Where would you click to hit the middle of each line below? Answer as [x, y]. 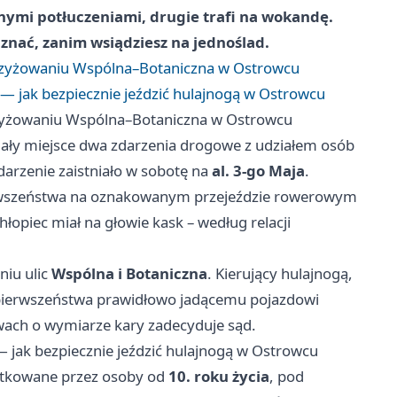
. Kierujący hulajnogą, [280, 274]
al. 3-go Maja [258, 171]
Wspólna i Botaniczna [129, 274]
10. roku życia [219, 377]
